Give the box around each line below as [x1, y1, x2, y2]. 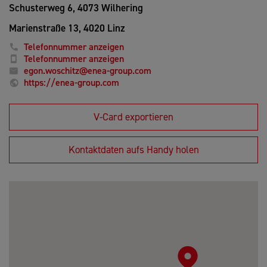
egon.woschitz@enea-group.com [24, 64, 151, 77]
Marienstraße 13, [9, 21, 81, 35]
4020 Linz [81, 21, 125, 35]
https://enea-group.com [24, 76, 119, 89]
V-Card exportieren [94, 110, 173, 123]
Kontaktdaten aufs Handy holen [68, 142, 199, 156]
